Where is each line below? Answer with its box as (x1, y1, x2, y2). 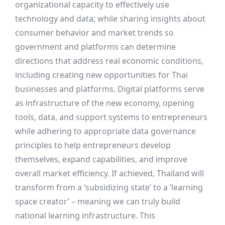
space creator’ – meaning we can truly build (15, 196, 180, 207)
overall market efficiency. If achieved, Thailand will (15, 168, 204, 179)
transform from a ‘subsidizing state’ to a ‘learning (15, 182, 203, 193)
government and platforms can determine (15, 41, 176, 53)
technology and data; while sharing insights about (15, 13, 205, 25)
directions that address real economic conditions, (15, 55, 203, 67)
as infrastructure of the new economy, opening (15, 97, 194, 109)
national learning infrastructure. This (15, 210, 155, 221)
